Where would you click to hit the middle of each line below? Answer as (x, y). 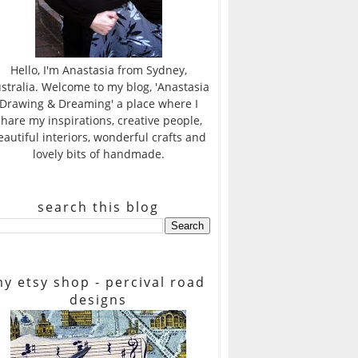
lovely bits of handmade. (98, 154)
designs (98, 300)
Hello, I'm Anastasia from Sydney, (98, 70)
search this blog (98, 207)
